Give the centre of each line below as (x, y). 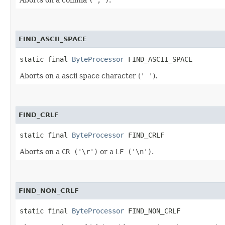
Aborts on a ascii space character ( (80, 76)
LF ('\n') (134, 151)
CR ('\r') (80, 151)
